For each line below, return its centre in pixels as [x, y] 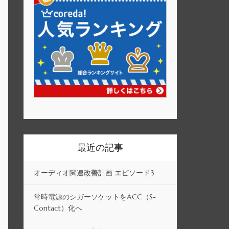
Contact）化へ [58, 208]
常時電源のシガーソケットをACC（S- [95, 197]
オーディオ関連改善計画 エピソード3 [94, 173]
